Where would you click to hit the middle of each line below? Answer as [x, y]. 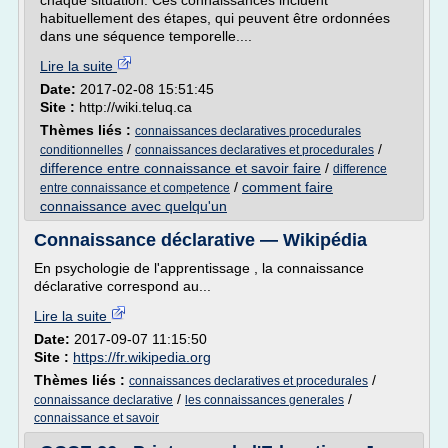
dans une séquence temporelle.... [146, 36]
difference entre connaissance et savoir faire [180, 168]
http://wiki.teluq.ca [135, 107]
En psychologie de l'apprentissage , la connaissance [199, 268]
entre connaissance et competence [135, 188]
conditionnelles [81, 150]
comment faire [287, 187]
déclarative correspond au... [122, 286]
